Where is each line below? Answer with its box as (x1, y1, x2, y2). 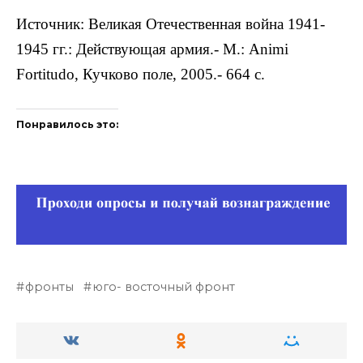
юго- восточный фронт (92, 279, 236, 294)
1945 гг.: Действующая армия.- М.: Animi (16, 40, 288, 58)
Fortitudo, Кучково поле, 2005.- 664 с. (16, 65, 265, 83)
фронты (25, 279, 75, 294)
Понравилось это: (16, 117, 118, 130)
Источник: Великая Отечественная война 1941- (16, 15, 325, 32)
